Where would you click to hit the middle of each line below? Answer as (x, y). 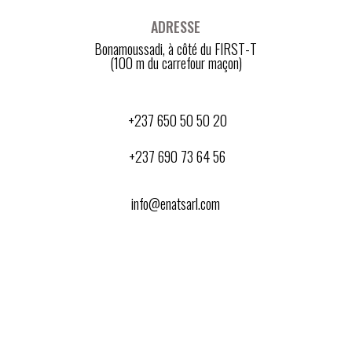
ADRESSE (176, 27)
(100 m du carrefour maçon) (176, 63)
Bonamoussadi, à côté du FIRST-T (176, 49)
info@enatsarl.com (176, 204)
